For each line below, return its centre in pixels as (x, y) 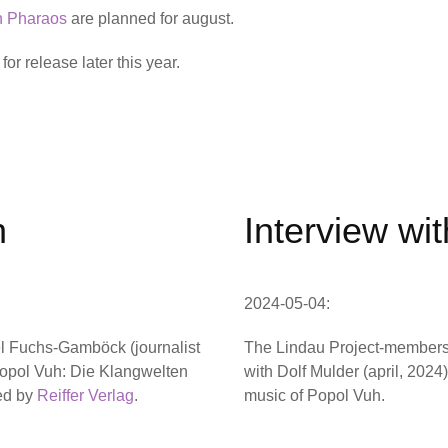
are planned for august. (150, 19)
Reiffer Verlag (85, 396)
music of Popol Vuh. (314, 396)
